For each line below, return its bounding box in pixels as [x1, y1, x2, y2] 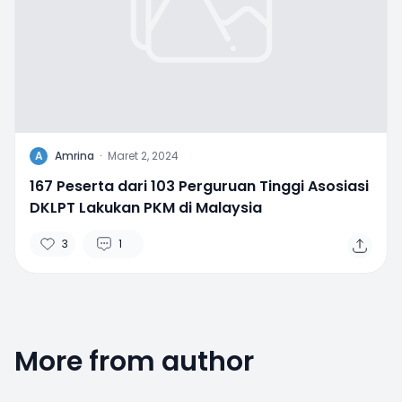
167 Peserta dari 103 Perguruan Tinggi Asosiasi [30, 175, 369, 197]
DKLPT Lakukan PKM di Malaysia [30, 197, 262, 218]
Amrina [55, 147, 94, 163]
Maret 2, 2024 [108, 147, 179, 163]
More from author [14, 342, 254, 380]
